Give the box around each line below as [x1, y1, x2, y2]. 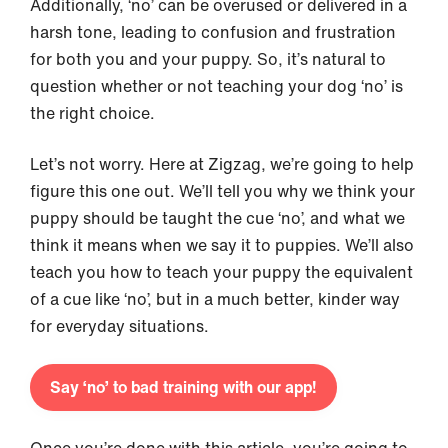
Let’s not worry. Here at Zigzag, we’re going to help [30, 152, 414, 176]
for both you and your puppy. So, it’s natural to [30, 47, 386, 71]
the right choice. [30, 101, 155, 125]
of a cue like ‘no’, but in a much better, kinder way [30, 287, 400, 311]
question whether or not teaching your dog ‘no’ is [30, 74, 403, 98]
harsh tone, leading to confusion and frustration [30, 20, 396, 44]
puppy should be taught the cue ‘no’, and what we [30, 206, 405, 230]
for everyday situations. [30, 314, 209, 338]
